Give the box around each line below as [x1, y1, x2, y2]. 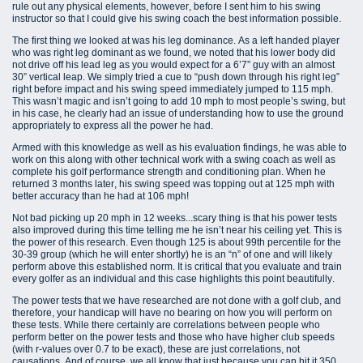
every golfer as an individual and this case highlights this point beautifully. [12, 273, 335, 285]
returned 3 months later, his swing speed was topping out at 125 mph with [12, 178, 335, 190]
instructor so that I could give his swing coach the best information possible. [12, 13, 341, 25]
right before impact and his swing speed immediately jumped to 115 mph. [12, 83, 333, 96]
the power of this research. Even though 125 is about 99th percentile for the [12, 237, 341, 249]
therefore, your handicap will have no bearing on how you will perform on [12, 307, 332, 319]
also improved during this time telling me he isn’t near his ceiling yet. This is [12, 224, 342, 237]
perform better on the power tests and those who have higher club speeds [12, 331, 335, 344]
